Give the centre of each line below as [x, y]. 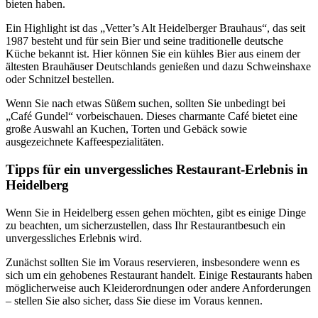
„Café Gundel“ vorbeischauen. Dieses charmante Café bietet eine [152, 116]
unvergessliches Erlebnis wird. [74, 238]
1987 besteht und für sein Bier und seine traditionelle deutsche [144, 41]
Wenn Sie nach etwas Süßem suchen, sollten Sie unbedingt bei [146, 104]
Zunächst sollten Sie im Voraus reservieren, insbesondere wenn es [153, 262]
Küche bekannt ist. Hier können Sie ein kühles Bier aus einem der [153, 54]
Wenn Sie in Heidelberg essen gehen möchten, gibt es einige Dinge [156, 212]
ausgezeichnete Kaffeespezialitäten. [85, 142]
